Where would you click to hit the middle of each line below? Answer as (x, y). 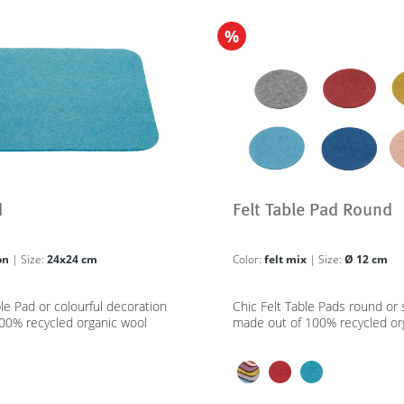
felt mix (286, 259)
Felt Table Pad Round (312, 211)
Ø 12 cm (366, 259)
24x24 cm (72, 259)
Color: (248, 259)
